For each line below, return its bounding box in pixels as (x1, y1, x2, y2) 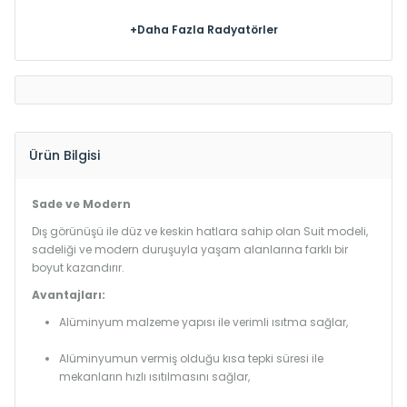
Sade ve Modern (32, 196, 131, 212)
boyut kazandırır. (32, 260, 124, 275)
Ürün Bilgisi (29, 146, 100, 164)
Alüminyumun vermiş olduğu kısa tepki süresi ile (59, 351, 323, 366)
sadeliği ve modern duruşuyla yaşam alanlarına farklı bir (32, 242, 348, 257)
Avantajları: (32, 287, 105, 303)
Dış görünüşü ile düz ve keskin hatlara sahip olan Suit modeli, (32, 223, 368, 239)
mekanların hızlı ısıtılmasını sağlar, (59, 369, 250, 384)
